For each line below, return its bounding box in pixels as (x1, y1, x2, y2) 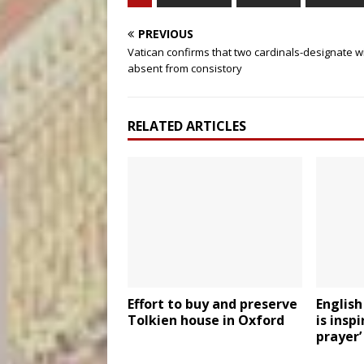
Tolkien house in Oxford (128, 311, 284, 330)
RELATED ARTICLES (128, 117, 246, 135)
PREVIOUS (138, 26, 193, 41)
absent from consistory (128, 61, 242, 76)
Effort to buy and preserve (128, 295, 297, 314)
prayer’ (315, 327, 362, 346)
